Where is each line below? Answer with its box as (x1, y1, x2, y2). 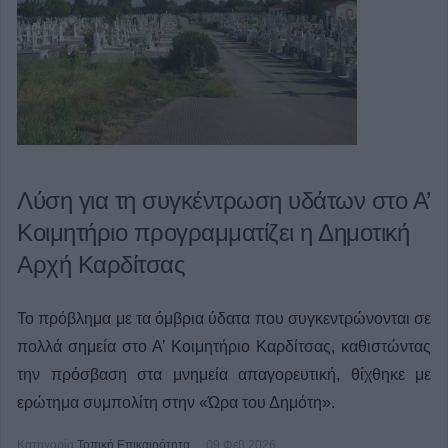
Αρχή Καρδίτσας (17, 251, 185, 278)
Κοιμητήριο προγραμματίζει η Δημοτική (17, 219, 409, 246)
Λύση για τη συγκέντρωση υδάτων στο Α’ (17, 187, 430, 214)
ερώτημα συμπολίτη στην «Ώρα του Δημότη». (17, 394, 335, 411)
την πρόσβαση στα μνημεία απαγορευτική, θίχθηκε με (17, 366, 431, 383)
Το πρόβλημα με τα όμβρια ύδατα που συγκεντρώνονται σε (17, 310, 431, 327)
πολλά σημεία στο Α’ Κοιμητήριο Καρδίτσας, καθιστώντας (17, 338, 431, 355)
